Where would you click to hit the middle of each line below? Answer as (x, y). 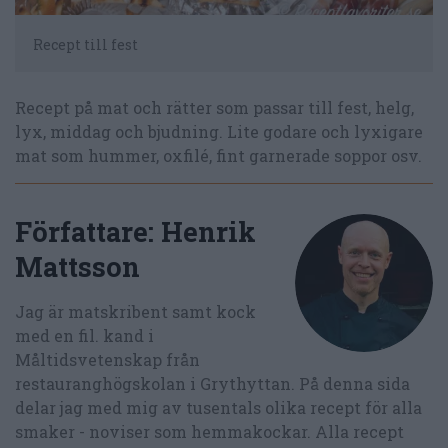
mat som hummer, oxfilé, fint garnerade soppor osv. (218, 155)
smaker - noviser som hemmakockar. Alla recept (209, 431)
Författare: (88, 231)
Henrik (208, 231)
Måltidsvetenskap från (107, 359)
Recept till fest (85, 44)
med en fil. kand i (84, 335)
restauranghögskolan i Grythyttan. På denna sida (212, 383)
